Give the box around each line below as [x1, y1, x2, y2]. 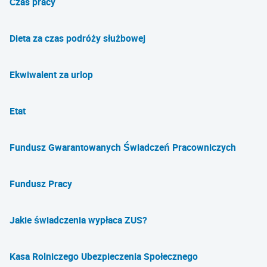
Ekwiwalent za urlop [10, 68, 93, 81]
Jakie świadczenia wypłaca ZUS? [10, 213, 147, 226]
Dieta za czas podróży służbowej [10, 32, 145, 45]
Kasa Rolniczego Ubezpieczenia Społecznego [10, 250, 198, 263]
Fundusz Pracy [10, 177, 72, 190]
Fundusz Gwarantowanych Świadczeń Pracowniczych [10, 141, 236, 154]
